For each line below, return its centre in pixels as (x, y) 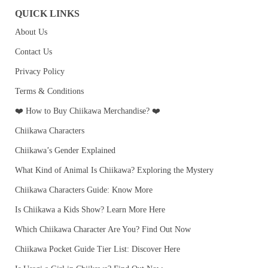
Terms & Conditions (49, 92)
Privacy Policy (40, 72)
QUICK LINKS (47, 14)
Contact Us (33, 52)
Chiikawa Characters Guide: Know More (84, 190)
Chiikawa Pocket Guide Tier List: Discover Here (98, 249)
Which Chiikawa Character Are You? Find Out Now (103, 230)
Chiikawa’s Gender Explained (65, 151)
